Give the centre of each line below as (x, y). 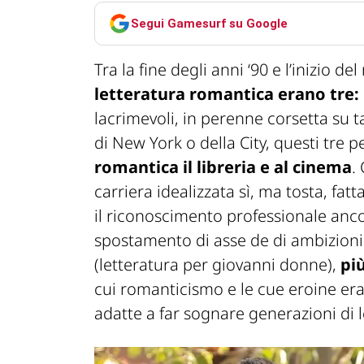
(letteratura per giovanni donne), (215, 265)
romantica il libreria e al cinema (223, 167)
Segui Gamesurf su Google (209, 23)
